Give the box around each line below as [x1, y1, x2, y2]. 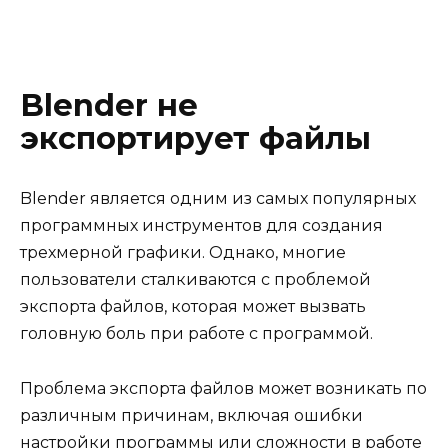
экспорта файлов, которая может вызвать [20, 297, 366, 317]
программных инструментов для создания [20, 216, 383, 236]
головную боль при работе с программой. [20, 324, 373, 344]
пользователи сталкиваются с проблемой [20, 270, 371, 290]
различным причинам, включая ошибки [20, 405, 363, 425]
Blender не [20, 87, 198, 124]
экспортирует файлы [20, 120, 371, 157]
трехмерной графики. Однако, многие [20, 243, 346, 263]
